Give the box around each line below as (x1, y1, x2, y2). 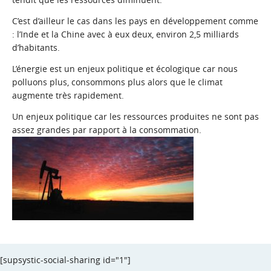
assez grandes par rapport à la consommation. (12, 124, 201, 136)
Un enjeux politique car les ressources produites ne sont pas (12, 111, 259, 123)
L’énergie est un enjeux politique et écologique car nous (12, 63, 238, 75)
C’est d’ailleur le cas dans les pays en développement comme (12, 15, 258, 27)
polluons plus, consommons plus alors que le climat (12, 76, 223, 88)
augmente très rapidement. (12, 90, 124, 102)
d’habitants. (12, 42, 60, 54)
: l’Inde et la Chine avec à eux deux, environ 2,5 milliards (12, 28, 239, 41)
